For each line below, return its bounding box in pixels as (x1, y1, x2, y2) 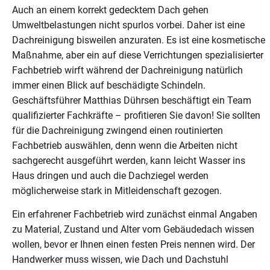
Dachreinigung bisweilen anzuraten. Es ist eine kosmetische (12, 34, 265, 46)
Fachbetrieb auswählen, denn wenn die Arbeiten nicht (12, 139, 237, 151)
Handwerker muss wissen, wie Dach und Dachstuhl (12, 254, 228, 266)
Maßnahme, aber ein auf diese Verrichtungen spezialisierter (12, 49, 263, 61)
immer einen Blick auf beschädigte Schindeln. (12, 79, 206, 91)
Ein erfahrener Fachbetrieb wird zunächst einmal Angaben (12, 209, 257, 221)
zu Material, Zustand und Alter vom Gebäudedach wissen (12, 224, 254, 236)
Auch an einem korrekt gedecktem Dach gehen (12, 4, 209, 16)
